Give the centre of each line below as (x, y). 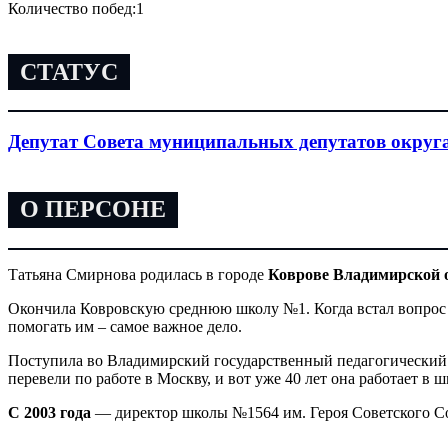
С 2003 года (51, 413)
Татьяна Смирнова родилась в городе (138, 275)
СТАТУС (69, 71)
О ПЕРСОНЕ (93, 209)
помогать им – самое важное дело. (125, 327)
